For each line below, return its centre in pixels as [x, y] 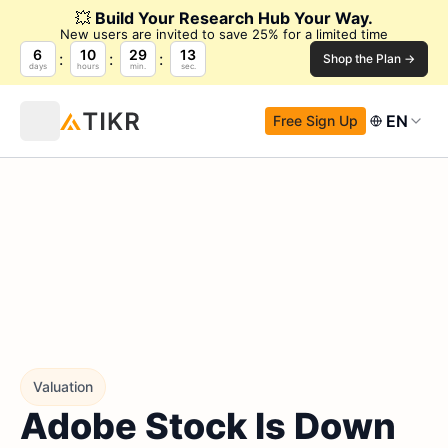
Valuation [63, 386]
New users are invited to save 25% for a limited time [224, 34]
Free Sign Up [315, 120]
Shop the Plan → [369, 58]
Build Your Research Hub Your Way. [234, 18]
